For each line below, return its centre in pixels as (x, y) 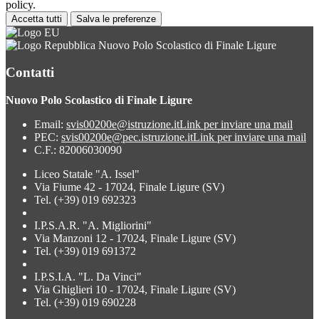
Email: (50, 125)
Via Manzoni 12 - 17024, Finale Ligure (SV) (135, 239)
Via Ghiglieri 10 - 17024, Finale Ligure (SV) (135, 290)
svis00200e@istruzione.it (123, 125)
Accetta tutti (37, 19)
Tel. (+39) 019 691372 (85, 251)
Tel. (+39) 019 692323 (85, 200)
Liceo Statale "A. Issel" (87, 174)
